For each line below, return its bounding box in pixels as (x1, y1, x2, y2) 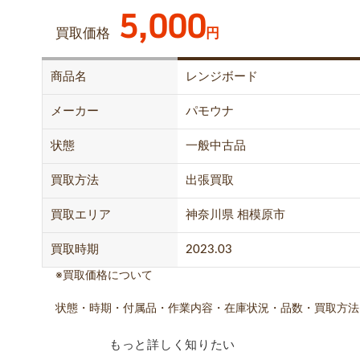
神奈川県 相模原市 (186, 208, 285, 221)
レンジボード (186, 70, 258, 83)
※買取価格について (55, 269, 153, 281)
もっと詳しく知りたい (108, 339, 236, 352)
